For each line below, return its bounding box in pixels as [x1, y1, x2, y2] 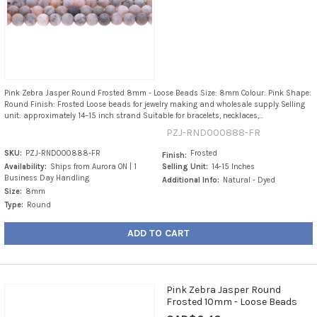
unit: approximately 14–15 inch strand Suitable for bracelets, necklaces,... [4, 110, 263, 120]
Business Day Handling [4, 173, 89, 183]
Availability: [4, 161, 47, 171]
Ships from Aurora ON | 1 [50, 161, 137, 171]
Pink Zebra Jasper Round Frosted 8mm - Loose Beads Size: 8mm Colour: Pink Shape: [4, 88, 311, 98]
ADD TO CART [127, 226, 190, 239]
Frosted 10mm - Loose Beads [166, 295, 297, 308]
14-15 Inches [212, 161, 255, 171]
